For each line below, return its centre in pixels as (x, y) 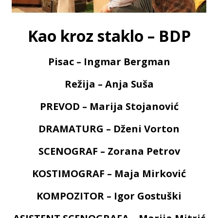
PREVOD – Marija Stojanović (109, 107)
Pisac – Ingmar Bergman (109, 62)
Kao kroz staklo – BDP (109, 36)
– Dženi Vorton (142, 129)
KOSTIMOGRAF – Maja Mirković (109, 174)
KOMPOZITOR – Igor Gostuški (109, 196)
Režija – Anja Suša (109, 84)
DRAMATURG (71, 129)
